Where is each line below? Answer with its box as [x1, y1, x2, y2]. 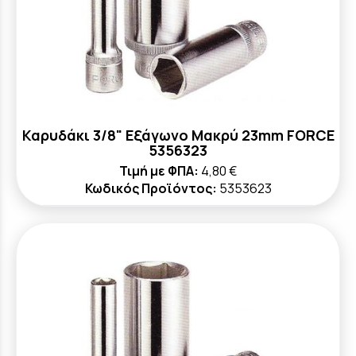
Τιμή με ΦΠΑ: [119, 162, 199, 180]
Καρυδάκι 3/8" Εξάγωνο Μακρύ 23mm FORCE [21, 126, 335, 145]
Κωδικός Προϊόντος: [84, 180, 217, 197]
